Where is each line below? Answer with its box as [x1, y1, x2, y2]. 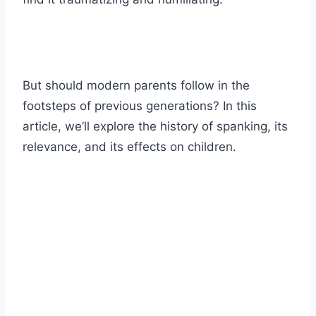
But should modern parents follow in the [23, 78, 250, 93]
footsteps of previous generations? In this [23, 99, 257, 114]
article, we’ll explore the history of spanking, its [23, 119, 288, 134]
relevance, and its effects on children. [23, 140, 236, 154]
